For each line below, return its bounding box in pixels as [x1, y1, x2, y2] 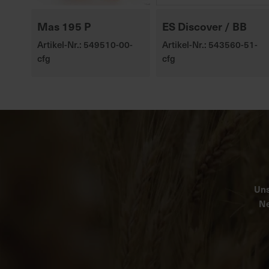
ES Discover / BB [162, 19, 247, 34]
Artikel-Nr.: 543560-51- [162, 38, 258, 50]
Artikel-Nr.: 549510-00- [37, 38, 133, 50]
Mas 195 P [37, 19, 91, 34]
